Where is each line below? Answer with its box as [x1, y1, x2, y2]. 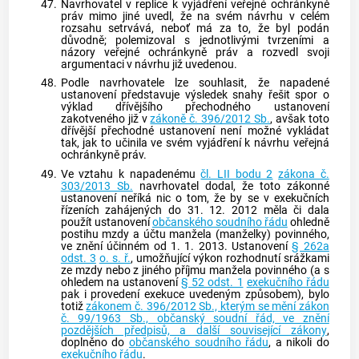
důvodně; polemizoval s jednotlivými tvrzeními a [60, 33, 329, 47]
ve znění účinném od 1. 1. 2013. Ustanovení [60, 240, 292, 254]
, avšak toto [270, 112, 329, 127]
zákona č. [278, 167, 329, 182]
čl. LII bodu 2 [200, 167, 273, 182]
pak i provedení [60, 288, 145, 302]
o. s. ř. [99, 252, 131, 266]
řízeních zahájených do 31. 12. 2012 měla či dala [60, 204, 329, 218]
